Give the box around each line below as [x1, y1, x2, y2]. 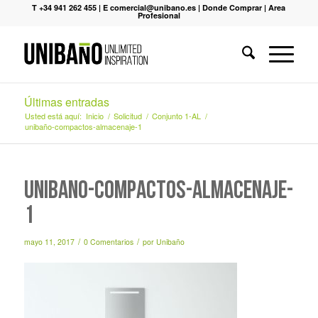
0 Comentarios [83, 236, 133, 247]
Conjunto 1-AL [151, 110, 201, 121]
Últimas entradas [23, 94, 109, 110]
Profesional [137, 10, 180, 21]
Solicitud [113, 110, 142, 121]
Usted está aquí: [24, 110, 82, 121]
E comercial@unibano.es [103, 2, 197, 13]
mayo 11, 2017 [23, 236, 75, 247]
